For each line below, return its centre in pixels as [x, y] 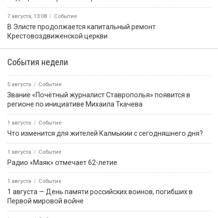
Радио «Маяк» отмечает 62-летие [62, 162]
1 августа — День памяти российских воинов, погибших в [100, 191]
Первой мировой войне [45, 201]
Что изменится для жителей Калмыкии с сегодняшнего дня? [105, 133]
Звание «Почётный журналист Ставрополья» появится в [99, 95]
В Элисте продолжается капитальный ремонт [82, 27]
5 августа [19, 84]
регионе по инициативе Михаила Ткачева [75, 104]
